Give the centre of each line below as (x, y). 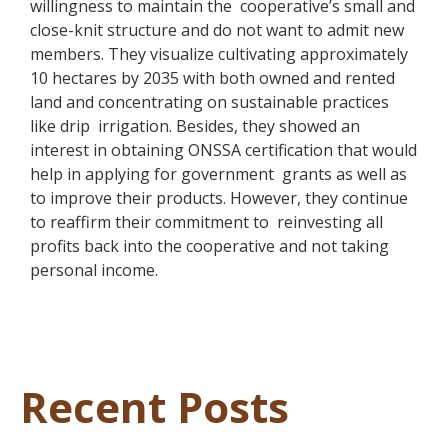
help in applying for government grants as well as (218, 174)
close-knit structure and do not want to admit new (217, 30)
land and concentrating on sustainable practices (209, 102)
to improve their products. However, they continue (219, 198)
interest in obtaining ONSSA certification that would (223, 150)
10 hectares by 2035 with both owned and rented (212, 78)
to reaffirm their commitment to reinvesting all (206, 222)
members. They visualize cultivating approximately (219, 54)
